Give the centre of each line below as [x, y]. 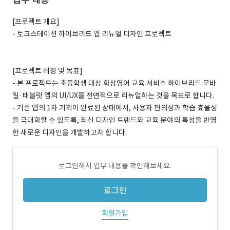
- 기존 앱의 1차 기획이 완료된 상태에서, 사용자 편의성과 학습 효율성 [115, 108]
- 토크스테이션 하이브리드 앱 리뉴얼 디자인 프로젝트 [92, 34]
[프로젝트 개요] [36, 22]
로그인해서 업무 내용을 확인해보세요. [115, 166]
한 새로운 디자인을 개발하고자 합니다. [70, 132]
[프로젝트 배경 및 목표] [47, 71]
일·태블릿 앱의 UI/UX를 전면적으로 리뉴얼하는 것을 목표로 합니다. [113, 95]
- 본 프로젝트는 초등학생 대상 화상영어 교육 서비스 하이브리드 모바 [114, 83]
